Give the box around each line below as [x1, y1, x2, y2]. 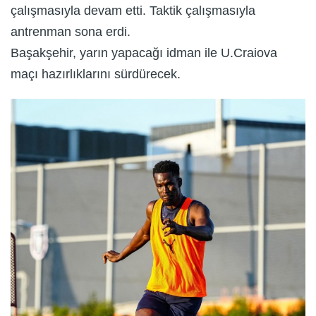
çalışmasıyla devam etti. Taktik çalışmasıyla [11, 4, 255, 18]
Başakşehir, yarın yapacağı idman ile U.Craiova [11, 46, 277, 61]
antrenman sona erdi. [11, 25, 130, 39]
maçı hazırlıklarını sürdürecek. [11, 67, 181, 82]
